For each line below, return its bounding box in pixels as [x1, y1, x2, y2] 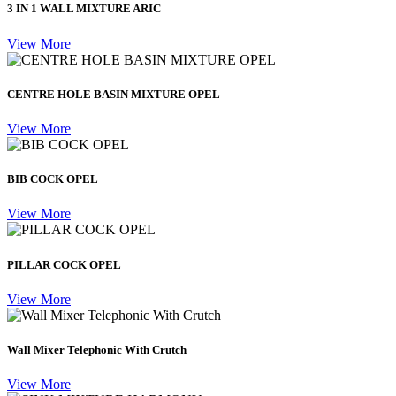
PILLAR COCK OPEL [7, 257, 121, 271]
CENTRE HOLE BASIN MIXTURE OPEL [7, 87, 220, 101]
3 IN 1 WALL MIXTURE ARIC [7, 2, 161, 16]
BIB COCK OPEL [7, 172, 98, 187]
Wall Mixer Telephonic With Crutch [7, 342, 187, 356]
